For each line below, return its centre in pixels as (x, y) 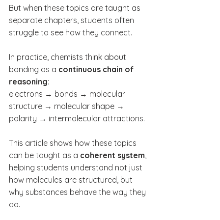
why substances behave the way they (78, 192)
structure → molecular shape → (68, 106)
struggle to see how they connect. (70, 32)
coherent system (112, 155)
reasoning (28, 82)
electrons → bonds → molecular (68, 94)
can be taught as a (44, 155)
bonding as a (34, 69)
